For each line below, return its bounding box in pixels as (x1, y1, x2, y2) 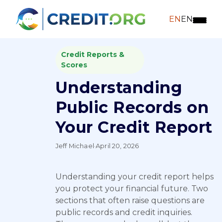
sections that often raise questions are (55, 196, 205, 205)
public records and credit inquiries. (55, 208, 192, 217)
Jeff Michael (55, 142, 94, 150)
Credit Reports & (60, 50, 124, 59)
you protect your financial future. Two (55, 184, 208, 193)
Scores (60, 60, 87, 69)
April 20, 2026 (96, 142, 139, 150)
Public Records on (55, 98, 209, 117)
